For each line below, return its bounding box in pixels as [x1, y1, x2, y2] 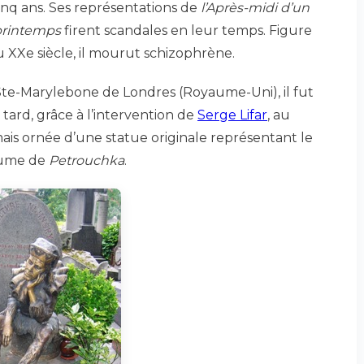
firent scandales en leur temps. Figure [61, 23, 312, 38]
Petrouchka [49, 153, 124, 168]
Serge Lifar [197, 107, 267, 123]
